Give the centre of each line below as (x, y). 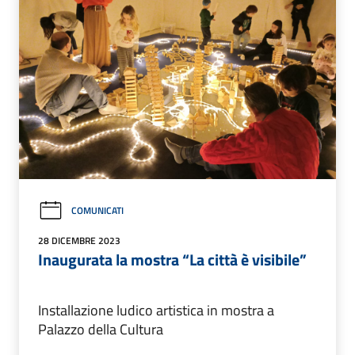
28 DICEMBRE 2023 (79, 240)
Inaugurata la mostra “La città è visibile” (172, 259)
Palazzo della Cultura (101, 329)
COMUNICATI (97, 211)
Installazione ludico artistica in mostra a (156, 310)
